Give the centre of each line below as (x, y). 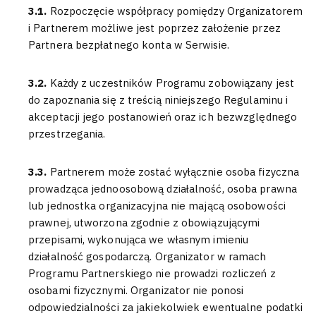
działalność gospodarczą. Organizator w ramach (147, 256)
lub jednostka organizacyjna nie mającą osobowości (157, 206)
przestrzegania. (67, 134)
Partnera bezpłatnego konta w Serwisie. (129, 45)
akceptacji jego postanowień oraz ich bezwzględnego (163, 117)
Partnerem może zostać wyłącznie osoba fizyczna (175, 172)
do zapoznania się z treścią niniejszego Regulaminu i (158, 100)
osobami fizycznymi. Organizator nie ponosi (136, 290)
